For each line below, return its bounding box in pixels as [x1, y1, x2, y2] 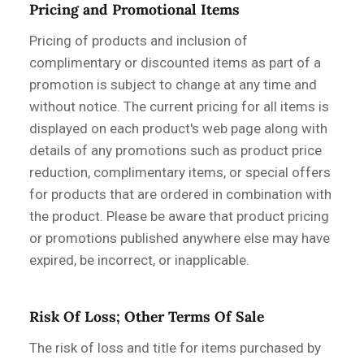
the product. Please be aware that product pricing [29, 207, 329, 224]
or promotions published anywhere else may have [29, 229, 330, 246]
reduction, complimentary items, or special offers [29, 163, 331, 180]
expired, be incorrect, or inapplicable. [29, 251, 249, 268]
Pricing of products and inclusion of [29, 32, 248, 49]
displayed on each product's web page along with [29, 119, 327, 136]
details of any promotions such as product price [29, 141, 322, 158]
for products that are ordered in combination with [29, 185, 331, 202]
